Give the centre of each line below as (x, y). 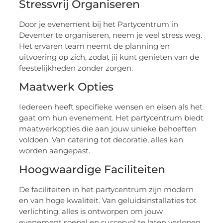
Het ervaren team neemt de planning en (95, 46)
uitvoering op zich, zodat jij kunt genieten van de (109, 57)
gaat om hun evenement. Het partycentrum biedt (111, 117)
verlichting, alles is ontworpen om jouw (91, 212)
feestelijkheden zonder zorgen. (76, 68)
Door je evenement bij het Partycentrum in (99, 24)
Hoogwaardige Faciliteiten (92, 170)
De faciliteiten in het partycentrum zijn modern (107, 190)
